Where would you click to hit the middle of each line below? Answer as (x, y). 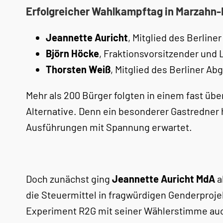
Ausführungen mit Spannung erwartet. (109, 127)
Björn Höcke (72, 53)
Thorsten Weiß (78, 69)
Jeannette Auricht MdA (164, 179)
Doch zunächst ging (69, 179)
